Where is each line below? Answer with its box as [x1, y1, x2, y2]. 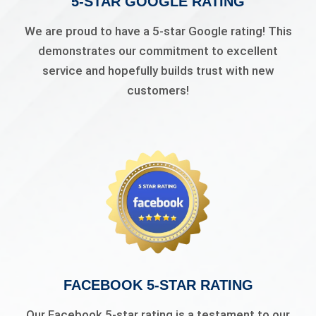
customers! [127, 83, 189, 98]
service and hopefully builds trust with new [42, 63, 274, 78]
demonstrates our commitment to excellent [38, 44, 278, 59]
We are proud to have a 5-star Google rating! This [24, 24, 292, 39]
